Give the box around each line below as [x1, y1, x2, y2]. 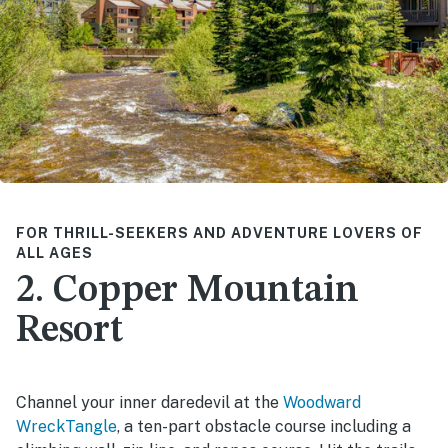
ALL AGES [16, 244, 93, 261]
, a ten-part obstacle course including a [117, 416, 411, 436]
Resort [16, 311, 123, 350]
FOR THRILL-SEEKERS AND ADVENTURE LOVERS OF [16, 224, 423, 241]
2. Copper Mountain [16, 271, 359, 310]
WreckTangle [16, 416, 117, 436]
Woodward [283, 392, 361, 412]
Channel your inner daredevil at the [16, 392, 283, 412]
